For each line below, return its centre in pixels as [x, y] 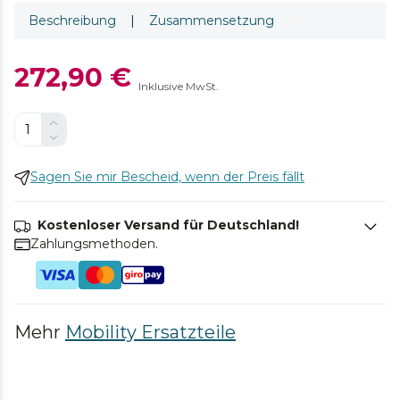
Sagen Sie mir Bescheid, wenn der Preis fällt [167, 177]
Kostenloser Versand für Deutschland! [168, 225]
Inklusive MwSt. [179, 86]
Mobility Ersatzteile [150, 332]
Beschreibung [72, 21]
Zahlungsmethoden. [94, 244]
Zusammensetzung [212, 21]
